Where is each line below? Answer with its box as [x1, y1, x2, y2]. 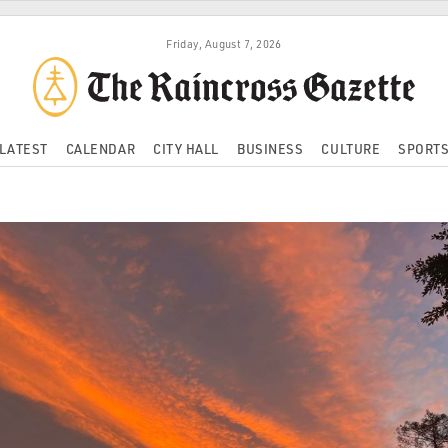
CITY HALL [153, 140, 219, 157]
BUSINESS [237, 140, 304, 157]
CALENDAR [65, 140, 136, 157]
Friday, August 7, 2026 [166, 36, 282, 51]
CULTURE [321, 140, 381, 157]
